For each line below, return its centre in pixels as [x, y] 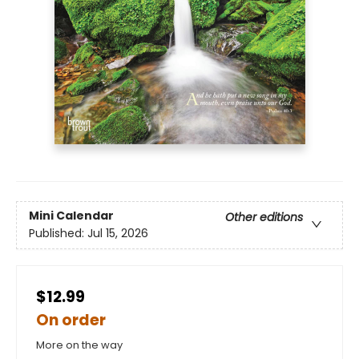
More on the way [79, 345]
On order [71, 320]
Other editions [264, 218]
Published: [58, 234]
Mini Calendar [71, 216]
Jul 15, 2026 [118, 234]
